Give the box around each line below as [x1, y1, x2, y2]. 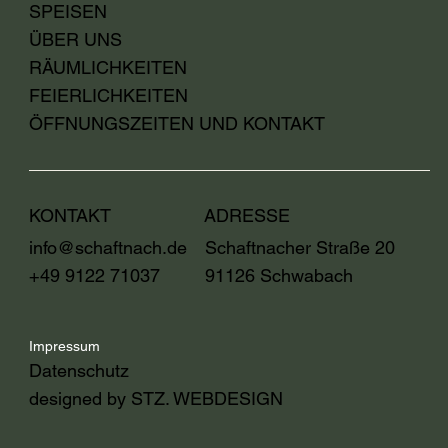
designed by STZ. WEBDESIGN [29, 388, 284, 410]
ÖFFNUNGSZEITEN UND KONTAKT [29, 112, 326, 134]
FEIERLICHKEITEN [29, 84, 189, 106]
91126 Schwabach [204, 264, 353, 286]
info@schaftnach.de [29, 236, 188, 258]
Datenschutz [29, 360, 130, 382]
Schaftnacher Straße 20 [204, 236, 400, 258]
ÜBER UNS [29, 28, 128, 50]
